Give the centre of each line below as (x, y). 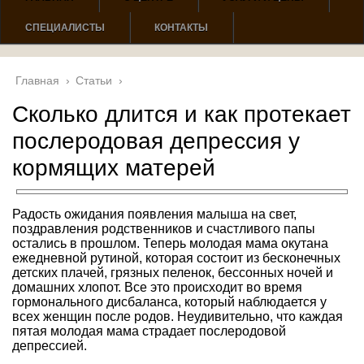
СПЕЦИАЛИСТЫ (65, 27)
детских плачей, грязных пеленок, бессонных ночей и (173, 272)
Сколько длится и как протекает (182, 114)
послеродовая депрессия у (156, 141)
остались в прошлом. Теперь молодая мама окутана (170, 243)
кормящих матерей (114, 167)
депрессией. (50, 345)
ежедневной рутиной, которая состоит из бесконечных (176, 258)
